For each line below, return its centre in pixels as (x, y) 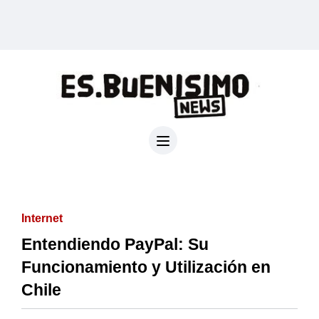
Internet (42, 218)
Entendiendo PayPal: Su (115, 244)
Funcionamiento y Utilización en (146, 267)
